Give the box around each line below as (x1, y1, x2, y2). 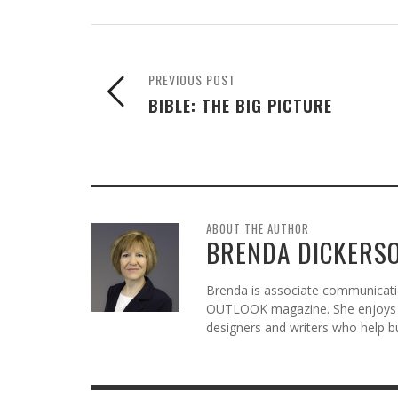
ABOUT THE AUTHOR (206, 219, 309, 237)
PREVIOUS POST (148, 69, 235, 89)
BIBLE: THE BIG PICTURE (148, 92, 332, 117)
